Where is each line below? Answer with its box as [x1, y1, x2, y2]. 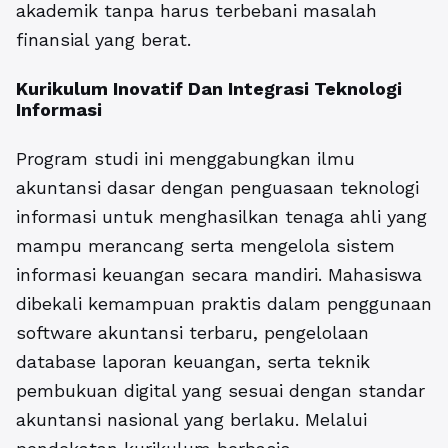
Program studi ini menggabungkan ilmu [16, 148, 355, 170]
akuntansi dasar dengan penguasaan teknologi [16, 177, 419, 199]
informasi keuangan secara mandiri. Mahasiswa [16, 264, 422, 286]
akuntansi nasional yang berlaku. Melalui [16, 409, 367, 431]
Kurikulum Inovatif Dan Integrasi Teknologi [16, 78, 402, 100]
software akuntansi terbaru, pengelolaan [16, 322, 369, 344]
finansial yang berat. [16, 29, 191, 51]
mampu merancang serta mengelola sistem [16, 235, 395, 257]
